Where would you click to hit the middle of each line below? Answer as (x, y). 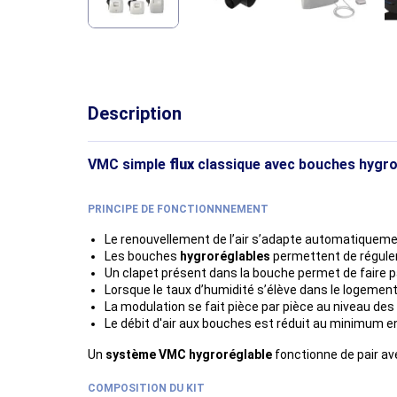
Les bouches (143, 257)
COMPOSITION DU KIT (146, 389)
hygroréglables (226, 257)
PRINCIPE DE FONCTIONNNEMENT (178, 210)
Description (135, 114)
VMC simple (127, 165)
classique (229, 165)
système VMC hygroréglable (189, 355)
